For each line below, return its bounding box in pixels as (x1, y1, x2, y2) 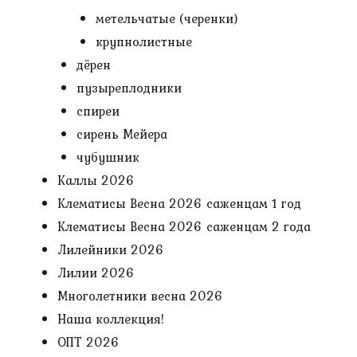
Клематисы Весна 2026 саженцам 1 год (57, 194, 301, 213)
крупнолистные (96, 32, 192, 51)
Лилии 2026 (57, 263, 135, 282)
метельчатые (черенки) (96, 9, 238, 28)
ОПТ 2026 (57, 332, 120, 351)
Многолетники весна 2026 (57, 286, 223, 305)
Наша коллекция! (57, 309, 164, 328)
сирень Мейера (76, 124, 167, 143)
